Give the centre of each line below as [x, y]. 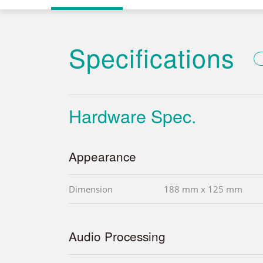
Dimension [91, 189]
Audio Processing [117, 236]
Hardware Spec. [132, 116]
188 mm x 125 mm [203, 189]
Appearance [102, 156]
